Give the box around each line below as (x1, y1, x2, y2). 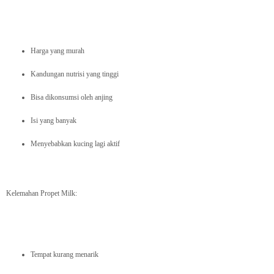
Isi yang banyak (31, 116, 76, 125)
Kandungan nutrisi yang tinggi (31, 70, 119, 79)
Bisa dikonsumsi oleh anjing (31, 93, 113, 102)
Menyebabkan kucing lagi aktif (31, 139, 120, 149)
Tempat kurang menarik (31, 250, 98, 259)
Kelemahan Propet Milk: (6, 189, 77, 198)
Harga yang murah (31, 46, 84, 56)
